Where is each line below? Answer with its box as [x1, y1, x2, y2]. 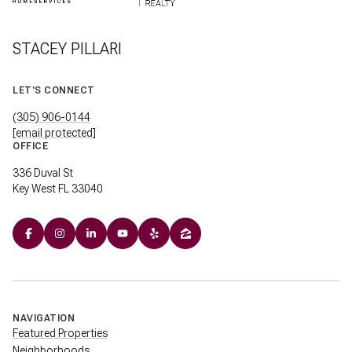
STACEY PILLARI [13, 38, 122, 58]
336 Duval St [13, 166, 75, 179]
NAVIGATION [13, 312, 75, 324]
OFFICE [13, 140, 48, 152]
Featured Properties [13, 326, 108, 339]
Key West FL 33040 [13, 181, 103, 195]
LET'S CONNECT [13, 84, 95, 96]
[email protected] [13, 126, 96, 139]
